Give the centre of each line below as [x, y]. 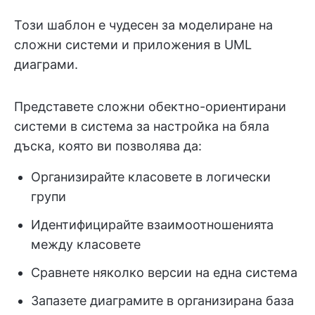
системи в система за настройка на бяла [142, 126]
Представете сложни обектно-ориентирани [150, 106]
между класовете [86, 244]
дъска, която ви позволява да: [108, 146]
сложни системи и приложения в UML [133, 44]
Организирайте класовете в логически [151, 176]
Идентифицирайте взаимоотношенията [152, 224]
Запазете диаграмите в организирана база [162, 300]
